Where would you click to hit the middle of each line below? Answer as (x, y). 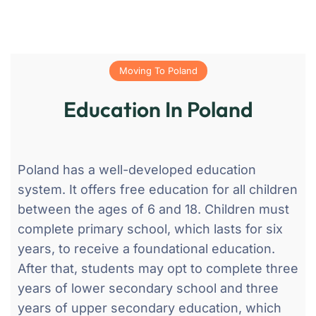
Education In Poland (158, 109)
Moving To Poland (158, 70)
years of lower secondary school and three (148, 288)
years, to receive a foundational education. (146, 248)
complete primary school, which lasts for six (150, 229)
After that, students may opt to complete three (158, 268)
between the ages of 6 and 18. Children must (153, 209)
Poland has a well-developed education (137, 169)
